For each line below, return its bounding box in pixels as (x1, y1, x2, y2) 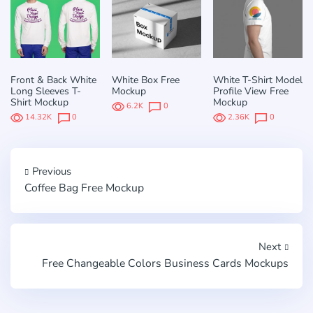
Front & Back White (10, 73, 96, 87)
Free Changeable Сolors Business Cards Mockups (42, 255, 289, 271)
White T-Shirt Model (212, 73, 303, 87)
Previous (32, 163, 71, 178)
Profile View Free (212, 84, 289, 98)
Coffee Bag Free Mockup (24, 180, 144, 196)
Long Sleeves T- (10, 84, 81, 98)
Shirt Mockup (10, 95, 68, 109)
